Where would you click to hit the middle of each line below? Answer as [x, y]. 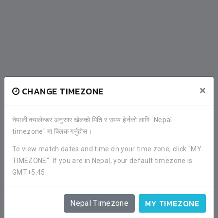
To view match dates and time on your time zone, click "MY [107, 149]
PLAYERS [34, 119]
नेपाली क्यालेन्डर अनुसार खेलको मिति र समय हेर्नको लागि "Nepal [92, 120]
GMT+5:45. [30, 172]
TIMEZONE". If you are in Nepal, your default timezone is [102, 161]
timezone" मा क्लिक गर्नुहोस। [52, 131]
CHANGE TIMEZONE [62, 91]
